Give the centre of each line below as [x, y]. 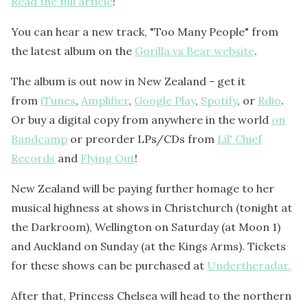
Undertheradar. [249, 265]
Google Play [165, 100]
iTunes [58, 100]
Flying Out [108, 158]
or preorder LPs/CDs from [142, 139]
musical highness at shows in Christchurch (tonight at [152, 207]
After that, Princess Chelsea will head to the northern [151, 295]
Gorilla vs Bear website [195, 51]
